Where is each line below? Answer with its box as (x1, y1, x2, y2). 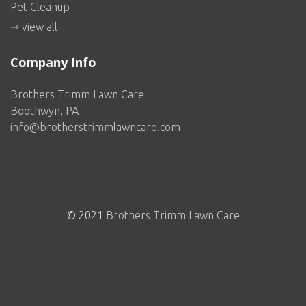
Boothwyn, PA (10, 105, 79, 117)
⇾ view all (10, 20, 57, 33)
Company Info (10, 54, 96, 71)
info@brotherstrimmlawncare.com (10, 121, 180, 134)
